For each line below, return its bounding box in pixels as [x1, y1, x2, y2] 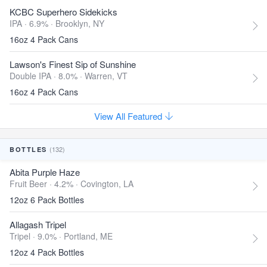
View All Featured [94, 110, 164, 122]
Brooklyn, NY [55, 17, 104, 29]
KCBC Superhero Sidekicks [10, 5, 117, 18]
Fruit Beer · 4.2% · [10, 178, 80, 190]
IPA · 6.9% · [10, 17, 55, 29]
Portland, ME [64, 230, 113, 242]
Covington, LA [80, 178, 133, 190]
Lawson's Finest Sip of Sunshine [10, 58, 136, 70]
